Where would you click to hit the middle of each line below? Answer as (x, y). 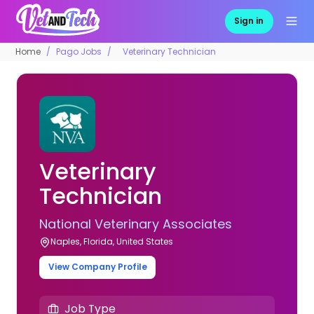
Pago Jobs (79, 51)
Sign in (249, 21)
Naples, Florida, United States (112, 241)
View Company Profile (97, 267)
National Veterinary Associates (136, 224)
